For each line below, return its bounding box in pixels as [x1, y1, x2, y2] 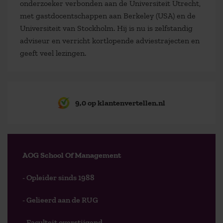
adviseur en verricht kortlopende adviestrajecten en [20, 36, 200, 45]
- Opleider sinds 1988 [22, 173, 95, 182]
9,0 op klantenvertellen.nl [75, 98, 165, 108]
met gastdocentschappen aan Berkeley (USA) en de [20, 11, 196, 20]
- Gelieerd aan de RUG [22, 195, 98, 205]
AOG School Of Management [22, 150, 121, 160]
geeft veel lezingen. [20, 48, 86, 58]
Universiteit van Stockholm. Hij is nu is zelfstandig [20, 23, 193, 33]
